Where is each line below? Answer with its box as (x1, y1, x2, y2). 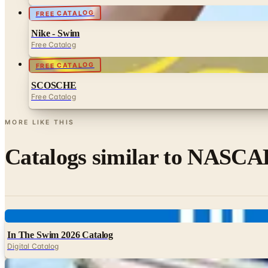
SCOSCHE (31, 80, 77, 90)
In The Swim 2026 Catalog (7, 229, 114, 240)
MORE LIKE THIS (5, 118, 75, 126)
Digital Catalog (7, 241, 59, 251)
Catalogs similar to (5, 144, 188, 170)
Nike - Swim (31, 28, 80, 39)
